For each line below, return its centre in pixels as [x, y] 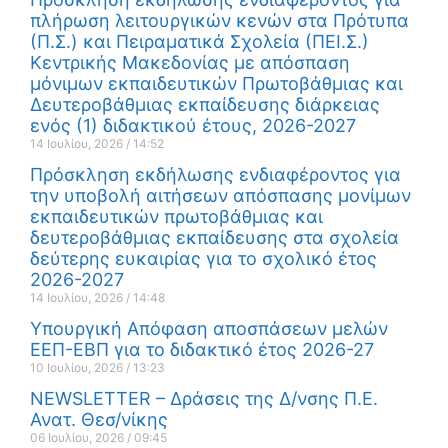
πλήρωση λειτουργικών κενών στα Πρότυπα [219, 21]
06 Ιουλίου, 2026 [78, 438]
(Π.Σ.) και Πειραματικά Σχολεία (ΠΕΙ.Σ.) [199, 42]
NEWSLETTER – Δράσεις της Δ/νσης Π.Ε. [204, 399]
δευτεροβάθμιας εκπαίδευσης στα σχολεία [214, 238]
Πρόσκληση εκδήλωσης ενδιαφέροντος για [215, 175]
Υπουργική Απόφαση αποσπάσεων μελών [209, 329]
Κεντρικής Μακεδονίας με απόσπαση [190, 63]
